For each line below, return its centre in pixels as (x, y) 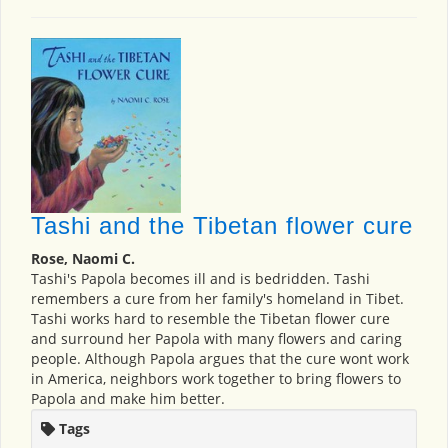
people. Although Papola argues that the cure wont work (220, 359)
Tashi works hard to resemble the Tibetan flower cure (210, 319)
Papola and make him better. (128, 399)
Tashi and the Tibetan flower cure (222, 226)
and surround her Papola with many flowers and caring (216, 339)
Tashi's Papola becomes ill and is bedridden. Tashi (200, 279)
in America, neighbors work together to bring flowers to (216, 379)
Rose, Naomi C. (83, 259)
